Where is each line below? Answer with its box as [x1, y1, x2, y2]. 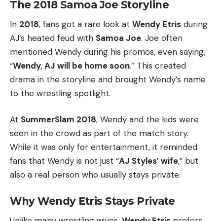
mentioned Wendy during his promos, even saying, [10, 46, 205, 57]
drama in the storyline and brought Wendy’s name [10, 74, 206, 85]
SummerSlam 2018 [21, 114, 96, 125]
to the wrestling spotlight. [10, 87, 110, 99]
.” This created [130, 60, 186, 71]
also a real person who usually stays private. [10, 169, 181, 181]
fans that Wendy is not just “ [10, 155, 119, 167]
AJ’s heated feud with [10, 32, 96, 43]
